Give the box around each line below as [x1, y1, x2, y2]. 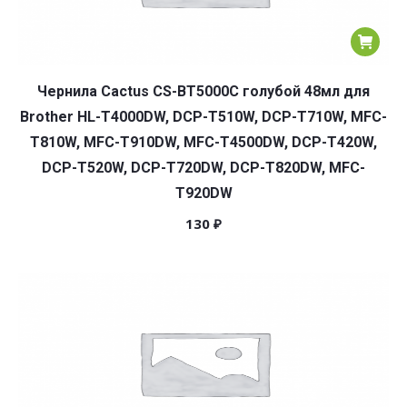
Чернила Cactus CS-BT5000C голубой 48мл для [37, 83, 370, 100]
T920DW [174, 184, 233, 202]
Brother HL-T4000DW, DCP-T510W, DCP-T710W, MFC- [20, 108, 387, 125]
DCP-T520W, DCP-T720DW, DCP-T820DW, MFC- [42, 159, 365, 176]
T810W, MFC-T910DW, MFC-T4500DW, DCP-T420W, [30, 134, 377, 151]
